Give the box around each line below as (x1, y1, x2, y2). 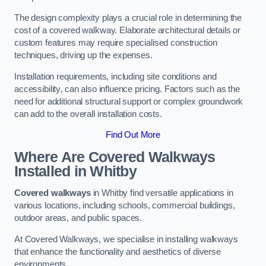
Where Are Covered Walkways (14, 148, 216, 165)
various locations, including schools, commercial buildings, (14, 201, 235, 211)
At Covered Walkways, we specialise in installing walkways (14, 234, 238, 244)
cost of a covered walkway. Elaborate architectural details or (14, 26, 241, 36)
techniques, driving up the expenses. (14, 50, 153, 61)
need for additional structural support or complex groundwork (14, 96, 243, 106)
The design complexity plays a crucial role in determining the (14, 13, 242, 23)
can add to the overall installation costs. (14, 109, 162, 119)
